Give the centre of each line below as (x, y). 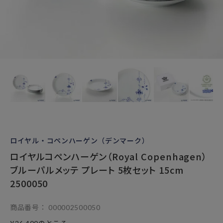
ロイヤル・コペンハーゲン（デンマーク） (80, 140)
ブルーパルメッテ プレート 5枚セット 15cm (97, 170)
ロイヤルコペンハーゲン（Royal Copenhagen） (109, 156)
